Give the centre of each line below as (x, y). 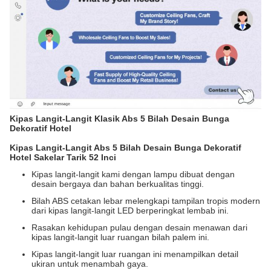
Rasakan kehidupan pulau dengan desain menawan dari (139, 227)
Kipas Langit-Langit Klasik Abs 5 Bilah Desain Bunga (119, 119)
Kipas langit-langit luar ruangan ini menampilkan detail (135, 254)
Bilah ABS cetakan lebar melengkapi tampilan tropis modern (146, 201)
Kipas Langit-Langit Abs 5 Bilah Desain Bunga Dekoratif (126, 148)
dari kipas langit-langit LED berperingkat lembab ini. (130, 211)
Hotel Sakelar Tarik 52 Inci (63, 157)
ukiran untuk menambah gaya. (90, 264)
